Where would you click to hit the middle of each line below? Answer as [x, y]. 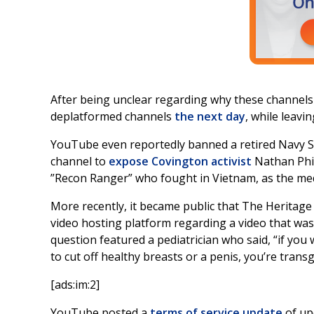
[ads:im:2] [75, 285]
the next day [210, 116]
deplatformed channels [112, 116]
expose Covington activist [180, 161]
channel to [80, 161]
